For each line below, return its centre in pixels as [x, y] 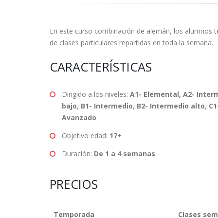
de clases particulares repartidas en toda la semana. [131, 43]
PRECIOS [74, 184]
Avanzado [79, 118]
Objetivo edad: [86, 136]
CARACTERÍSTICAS [101, 67]
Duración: [78, 154]
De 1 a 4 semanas [125, 154]
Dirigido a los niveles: [96, 94]
